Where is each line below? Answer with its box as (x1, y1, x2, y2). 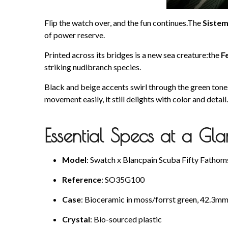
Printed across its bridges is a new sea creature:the (44, 50, 221, 60)
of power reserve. (44, 30, 105, 40)
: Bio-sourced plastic (90, 214, 162, 224)
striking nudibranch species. (44, 62, 141, 72)
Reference (62, 175, 101, 185)
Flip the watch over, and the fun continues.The (44, 18, 203, 28)
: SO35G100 (101, 175, 145, 185)
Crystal (62, 214, 90, 224)
